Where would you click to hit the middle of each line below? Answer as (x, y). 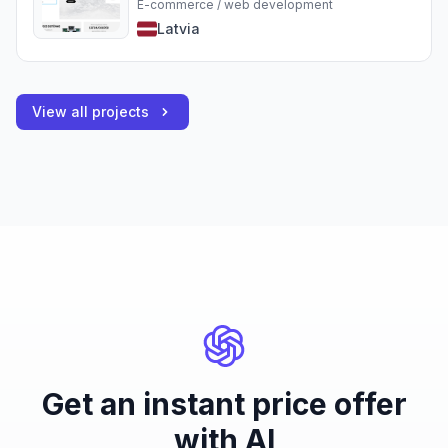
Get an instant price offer (224, 404)
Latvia (178, 29)
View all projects (90, 112)
